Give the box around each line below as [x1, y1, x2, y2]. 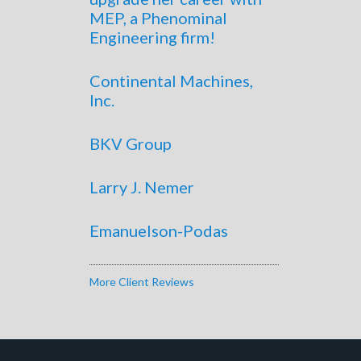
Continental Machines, [89, 70, 253, 90]
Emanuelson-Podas [89, 220, 228, 240]
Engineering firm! [89, 27, 215, 47]
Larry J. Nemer [89, 176, 194, 197]
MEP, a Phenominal [89, 7, 227, 27]
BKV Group [89, 133, 172, 153]
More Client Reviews [89, 274, 194, 288]
